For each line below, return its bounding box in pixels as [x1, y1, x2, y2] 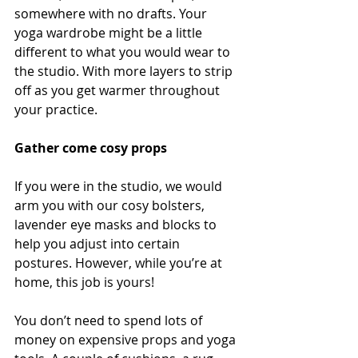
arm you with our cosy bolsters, [14, 197, 208, 215]
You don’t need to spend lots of [14, 312, 205, 330]
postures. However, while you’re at [14, 254, 225, 272]
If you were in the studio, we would [14, 177, 225, 196]
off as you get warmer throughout [14, 82, 223, 100]
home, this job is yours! [14, 273, 157, 292]
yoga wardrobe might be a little [14, 24, 205, 42]
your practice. [14, 101, 104, 119]
